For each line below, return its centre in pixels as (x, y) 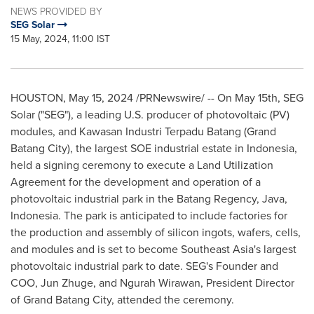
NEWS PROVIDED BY (56, 11)
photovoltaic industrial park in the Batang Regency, (136, 199)
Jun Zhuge (67, 283)
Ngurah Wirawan (160, 283)
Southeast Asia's (221, 249)
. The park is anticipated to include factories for (173, 216)
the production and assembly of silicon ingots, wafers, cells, (156, 232)
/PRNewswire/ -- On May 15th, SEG (218, 98)
